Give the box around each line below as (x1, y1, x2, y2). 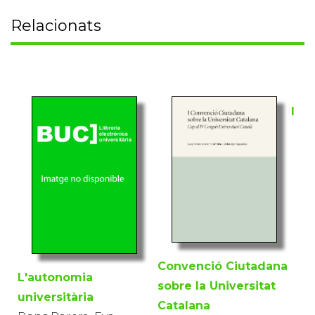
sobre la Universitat (157, 279, 276, 293)
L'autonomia (18, 271, 93, 285)
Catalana (157, 299, 210, 313)
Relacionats (11, 16, 101, 36)
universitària (18, 290, 94, 304)
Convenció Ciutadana (157, 259, 288, 274)
